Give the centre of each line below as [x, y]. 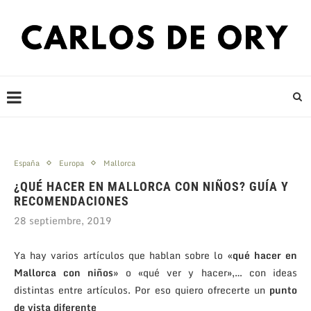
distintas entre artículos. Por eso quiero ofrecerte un [142, 289]
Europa [72, 163]
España [27, 163]
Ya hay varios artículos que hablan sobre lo [121, 255]
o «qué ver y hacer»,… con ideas [208, 272]
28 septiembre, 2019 [63, 220]
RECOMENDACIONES [72, 201]
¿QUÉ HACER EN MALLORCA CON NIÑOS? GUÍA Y [151, 186]
